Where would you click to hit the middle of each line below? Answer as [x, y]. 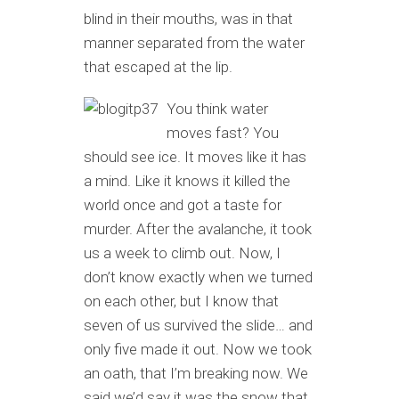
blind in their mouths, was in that [188, 19]
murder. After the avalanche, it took [198, 229]
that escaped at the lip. [158, 67]
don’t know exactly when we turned [198, 277]
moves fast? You [223, 133]
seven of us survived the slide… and [198, 325]
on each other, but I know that [181, 301]
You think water [217, 109]
